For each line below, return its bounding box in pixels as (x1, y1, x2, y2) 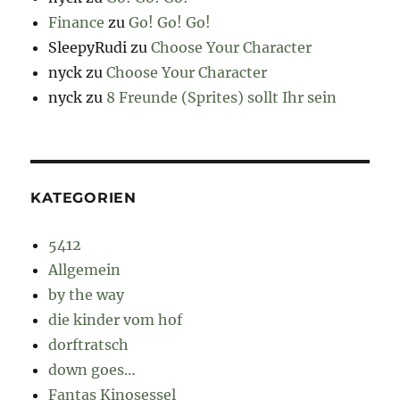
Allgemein (48, 261, 121, 279)
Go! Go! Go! (129, 13, 212, 32)
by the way (48, 286, 125, 304)
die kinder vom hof (48, 311, 183, 329)
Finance (48, 13, 105, 32)
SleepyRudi (48, 38, 128, 57)
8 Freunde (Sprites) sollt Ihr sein (106, 88, 337, 107)
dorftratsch (48, 336, 129, 354)
